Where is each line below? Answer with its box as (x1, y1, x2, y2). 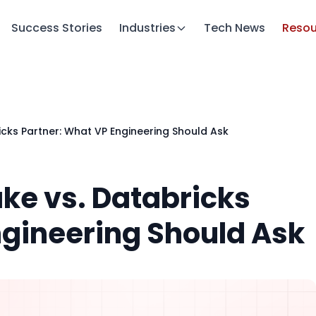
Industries (119, 20, 176, 36)
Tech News (204, 20, 265, 36)
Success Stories (11, 20, 102, 36)
